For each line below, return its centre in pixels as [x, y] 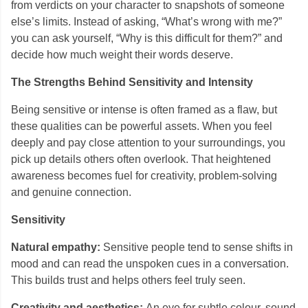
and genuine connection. [71, 192]
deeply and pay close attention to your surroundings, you [148, 143]
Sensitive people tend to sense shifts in [198, 247]
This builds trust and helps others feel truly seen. [128, 280]
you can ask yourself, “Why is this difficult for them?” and [147, 38]
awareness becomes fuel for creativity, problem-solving [144, 176]
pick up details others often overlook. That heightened [141, 159]
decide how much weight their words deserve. [122, 55]
